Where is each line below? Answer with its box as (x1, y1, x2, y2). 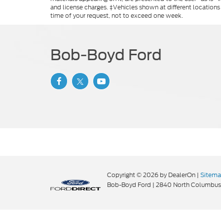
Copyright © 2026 (107, 171, 160, 179)
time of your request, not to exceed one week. (50, 11, 183, 20)
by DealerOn (160, 171, 195, 179)
